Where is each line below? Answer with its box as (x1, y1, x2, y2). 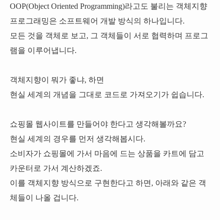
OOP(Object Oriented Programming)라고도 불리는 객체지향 (10, 2, 207, 10)
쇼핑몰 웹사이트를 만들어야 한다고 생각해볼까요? (10, 120, 186, 128)
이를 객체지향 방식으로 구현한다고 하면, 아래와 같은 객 (10, 179, 206, 187)
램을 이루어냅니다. (10, 46, 77, 55)
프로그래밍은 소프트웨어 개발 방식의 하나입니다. (10, 17, 185, 25)
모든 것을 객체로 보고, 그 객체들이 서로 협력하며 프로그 (10, 31, 208, 40)
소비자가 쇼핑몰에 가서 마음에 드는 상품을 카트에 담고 (10, 149, 204, 158)
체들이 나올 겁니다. (10, 193, 79, 202)
